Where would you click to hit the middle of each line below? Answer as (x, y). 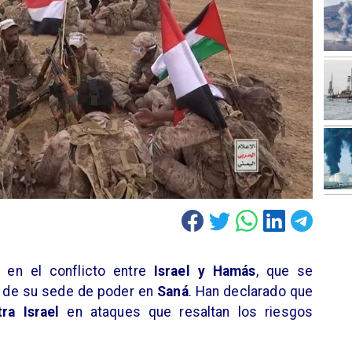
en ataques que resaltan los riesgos (190, 312)
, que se (284, 271)
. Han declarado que (251, 292)
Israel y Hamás (201, 271)
